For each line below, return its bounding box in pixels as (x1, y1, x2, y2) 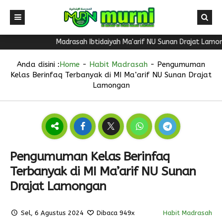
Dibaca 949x (95, 209, 135, 217)
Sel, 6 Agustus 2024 (19, 209, 86, 217)
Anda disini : (17, 60, 59, 69)
